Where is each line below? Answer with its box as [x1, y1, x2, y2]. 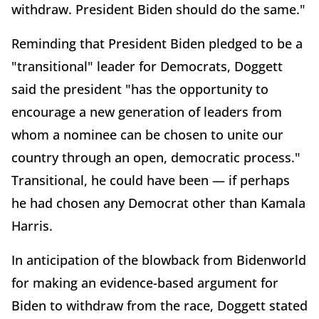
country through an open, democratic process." [11, 148, 300, 166]
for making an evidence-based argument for [11, 273, 278, 291]
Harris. [11, 216, 56, 234]
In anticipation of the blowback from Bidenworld [11, 251, 306, 268]
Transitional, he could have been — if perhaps [11, 171, 290, 189]
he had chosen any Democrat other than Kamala [11, 194, 305, 211]
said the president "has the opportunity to [11, 80, 268, 98]
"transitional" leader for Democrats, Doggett [11, 57, 283, 75]
